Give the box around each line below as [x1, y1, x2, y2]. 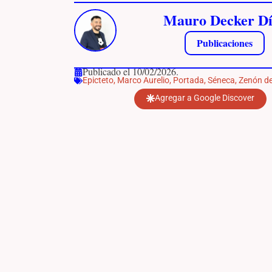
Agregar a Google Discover [155, 93, 254, 103]
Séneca [208, 75, 235, 85]
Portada [173, 75, 204, 85]
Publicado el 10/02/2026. [83, 65, 178, 78]
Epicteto [83, 75, 114, 85]
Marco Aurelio [117, 75, 169, 85]
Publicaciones [197, 36, 253, 50]
